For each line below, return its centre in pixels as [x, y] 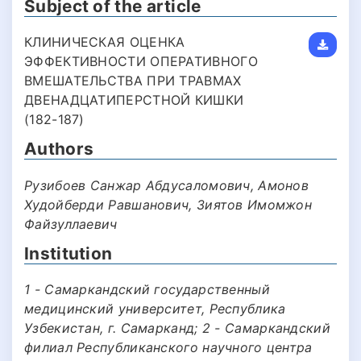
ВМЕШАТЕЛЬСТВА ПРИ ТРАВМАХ [133, 81]
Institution [68, 253]
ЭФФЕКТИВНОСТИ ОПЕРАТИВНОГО [141, 62]
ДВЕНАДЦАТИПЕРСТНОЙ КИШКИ [134, 100]
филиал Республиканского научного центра [168, 348]
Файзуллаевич [71, 224]
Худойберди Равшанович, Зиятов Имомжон [168, 204]
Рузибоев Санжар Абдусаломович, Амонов [167, 185]
